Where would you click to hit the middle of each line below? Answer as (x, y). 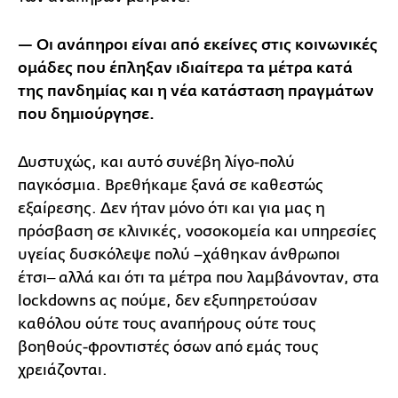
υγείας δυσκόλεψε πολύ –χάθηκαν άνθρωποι (179, 254)
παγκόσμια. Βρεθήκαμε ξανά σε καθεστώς (171, 185)
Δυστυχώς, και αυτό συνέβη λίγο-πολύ (156, 162)
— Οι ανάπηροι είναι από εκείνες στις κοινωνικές (198, 45)
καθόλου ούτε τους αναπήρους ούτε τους (167, 323)
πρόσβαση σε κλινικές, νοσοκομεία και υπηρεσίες (197, 231)
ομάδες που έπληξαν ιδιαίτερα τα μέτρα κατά (185, 68)
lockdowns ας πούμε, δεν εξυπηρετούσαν (167, 300)
